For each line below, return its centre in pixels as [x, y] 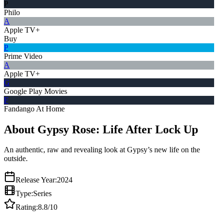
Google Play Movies [36, 91]
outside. [16, 159]
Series [42, 194]
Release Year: [36, 180]
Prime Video [23, 56]
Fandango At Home [34, 109]
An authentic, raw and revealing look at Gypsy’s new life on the [102, 150]
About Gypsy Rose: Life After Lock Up [101, 129]
